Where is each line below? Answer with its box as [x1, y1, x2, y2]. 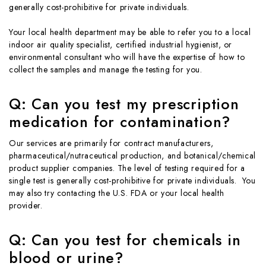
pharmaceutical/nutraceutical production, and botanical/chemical [9, 149, 256, 161]
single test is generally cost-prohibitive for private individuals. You [9, 174, 256, 186]
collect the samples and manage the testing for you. [9, 63, 202, 75]
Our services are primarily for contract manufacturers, [9, 137, 214, 149]
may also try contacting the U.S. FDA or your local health [9, 186, 224, 199]
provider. [9, 199, 43, 211]
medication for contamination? [9, 110, 231, 132]
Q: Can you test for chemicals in [9, 229, 241, 251]
